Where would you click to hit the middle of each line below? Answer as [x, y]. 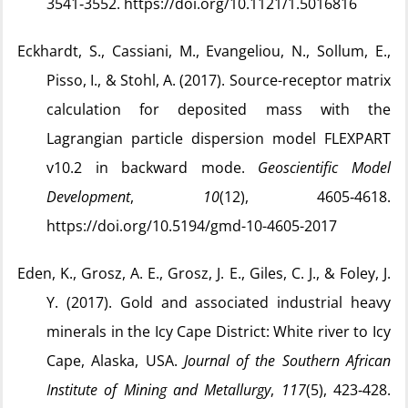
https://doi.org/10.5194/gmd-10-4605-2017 [192, 226]
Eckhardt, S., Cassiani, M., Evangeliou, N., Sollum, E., [204, 51]
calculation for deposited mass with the [219, 109]
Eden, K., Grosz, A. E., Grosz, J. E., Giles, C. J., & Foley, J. [204, 273]
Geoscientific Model [325, 168]
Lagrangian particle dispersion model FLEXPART [219, 138]
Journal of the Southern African [287, 361]
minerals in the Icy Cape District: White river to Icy [219, 331]
